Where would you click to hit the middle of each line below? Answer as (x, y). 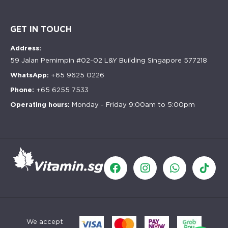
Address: (26, 48)
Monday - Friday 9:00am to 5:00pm (133, 105)
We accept (45, 222)
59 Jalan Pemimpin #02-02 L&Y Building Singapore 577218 (109, 60)
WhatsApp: (31, 75)
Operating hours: (41, 105)
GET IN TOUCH (41, 29)
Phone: (23, 90)
